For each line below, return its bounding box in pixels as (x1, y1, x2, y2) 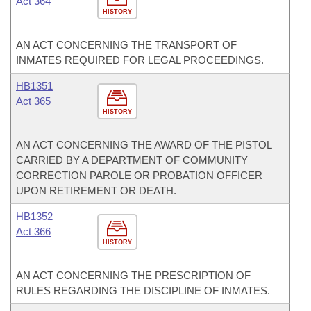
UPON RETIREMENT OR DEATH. (16, 185, 176, 196)
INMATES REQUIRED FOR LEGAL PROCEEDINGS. (16, 54, 264, 66)
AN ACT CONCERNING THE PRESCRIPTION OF (16, 269, 251, 281)
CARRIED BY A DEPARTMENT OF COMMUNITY (16, 154, 248, 166)
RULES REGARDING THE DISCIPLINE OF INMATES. (16, 285, 270, 296)
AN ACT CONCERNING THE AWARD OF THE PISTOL (16, 139, 271, 151)
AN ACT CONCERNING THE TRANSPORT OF (16, 39, 237, 51)
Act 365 (16, 95, 51, 107)
